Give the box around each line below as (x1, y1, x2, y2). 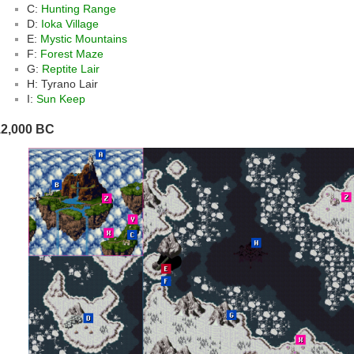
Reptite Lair (42, 62, 100, 75)
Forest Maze (40, 47, 104, 60)
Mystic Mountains (40, 32, 127, 45)
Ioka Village (41, 17, 99, 30)
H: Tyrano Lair (27, 77, 98, 90)
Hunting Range (41, 2, 116, 15)
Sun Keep (36, 92, 85, 105)
